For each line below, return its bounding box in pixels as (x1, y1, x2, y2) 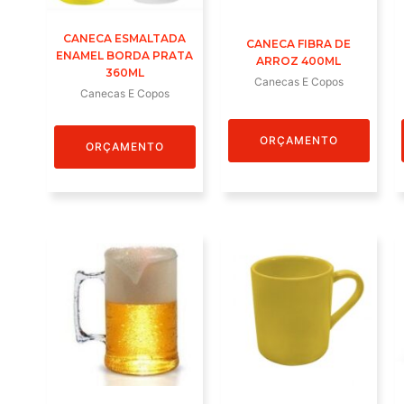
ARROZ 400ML (256, 54, 342, 69)
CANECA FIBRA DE (246, 37, 352, 51)
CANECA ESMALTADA (63, 31, 187, 45)
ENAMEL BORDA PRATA (56, 48, 194, 62)
